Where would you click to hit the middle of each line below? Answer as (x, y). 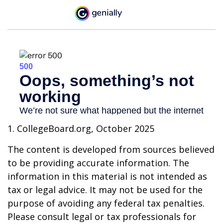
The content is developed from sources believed (111, 149)
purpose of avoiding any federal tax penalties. (106, 203)
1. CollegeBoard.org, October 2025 (81, 128)
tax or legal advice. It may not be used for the (105, 189)
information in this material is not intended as (107, 176)
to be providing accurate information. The (98, 163)
